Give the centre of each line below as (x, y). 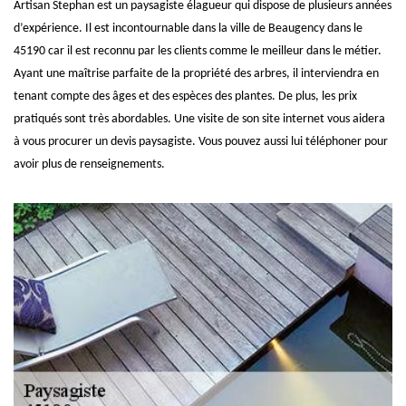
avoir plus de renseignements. (89, 164)
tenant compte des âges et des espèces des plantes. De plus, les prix (185, 97)
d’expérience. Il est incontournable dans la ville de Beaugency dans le (188, 29)
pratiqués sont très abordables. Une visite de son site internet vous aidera (199, 119)
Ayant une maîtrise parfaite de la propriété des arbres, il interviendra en (196, 74)
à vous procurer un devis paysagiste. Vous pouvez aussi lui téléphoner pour (201, 142)
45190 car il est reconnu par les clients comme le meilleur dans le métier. (198, 51)
